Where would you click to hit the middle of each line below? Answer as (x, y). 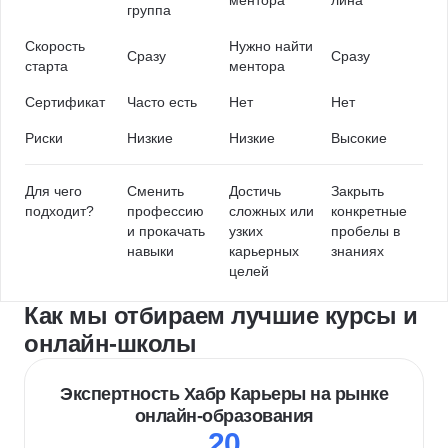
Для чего (53, 191)
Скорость (55, 46)
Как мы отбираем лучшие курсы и (220, 315)
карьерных (264, 251)
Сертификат (65, 102)
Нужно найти (271, 46)
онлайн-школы (110, 343)
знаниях (357, 251)
